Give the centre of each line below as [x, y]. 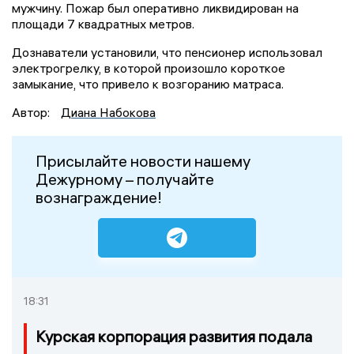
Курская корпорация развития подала [174, 336]
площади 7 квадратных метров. [103, 23]
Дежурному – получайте [125, 179]
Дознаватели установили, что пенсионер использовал [167, 52]
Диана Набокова [108, 112]
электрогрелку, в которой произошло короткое [149, 68]
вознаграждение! [99, 197]
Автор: [32, 112]
